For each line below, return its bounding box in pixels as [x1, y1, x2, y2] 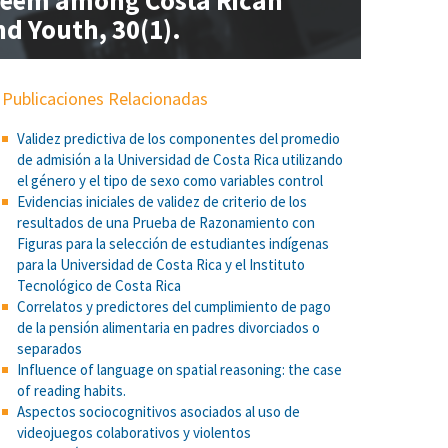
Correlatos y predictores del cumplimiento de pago [17, 297, 331, 316]
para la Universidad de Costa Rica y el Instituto [17, 255, 305, 274]
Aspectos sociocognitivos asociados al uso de [17, 402, 300, 421]
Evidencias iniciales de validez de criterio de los [17, 192, 307, 211]
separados [17, 339, 82, 358]
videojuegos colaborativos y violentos [17, 423, 251, 442]
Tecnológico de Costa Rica [17, 276, 181, 295]
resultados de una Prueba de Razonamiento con [17, 213, 315, 232]
